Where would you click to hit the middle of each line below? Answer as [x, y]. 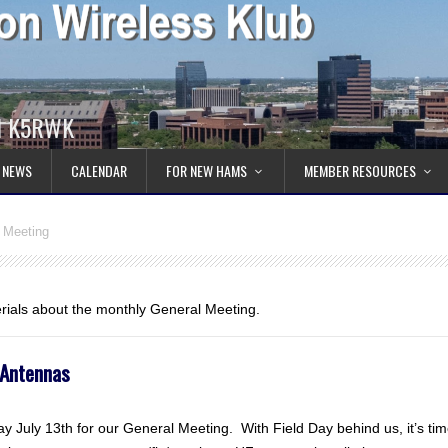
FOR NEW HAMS [206, 170]
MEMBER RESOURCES [360, 170]
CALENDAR [99, 170]
